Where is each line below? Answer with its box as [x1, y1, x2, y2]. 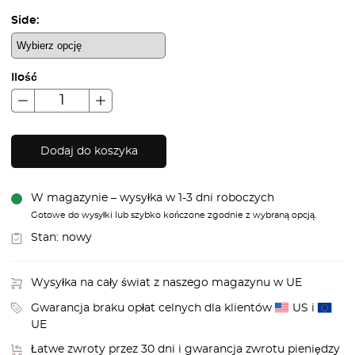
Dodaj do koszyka [40, 146, 138, 158]
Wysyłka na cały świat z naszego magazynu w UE [30, 277, 302, 289]
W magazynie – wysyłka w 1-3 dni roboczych [30, 193, 274, 204]
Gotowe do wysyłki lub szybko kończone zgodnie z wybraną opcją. [30, 211, 316, 219]
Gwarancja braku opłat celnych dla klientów [30, 302, 275, 314]
